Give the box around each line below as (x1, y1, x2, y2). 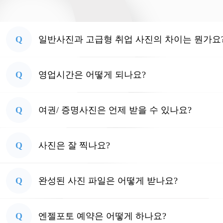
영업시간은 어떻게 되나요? (36, 70, 146, 80)
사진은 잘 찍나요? (36, 140, 110, 150)
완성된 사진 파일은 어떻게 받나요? (36, 176, 178, 186)
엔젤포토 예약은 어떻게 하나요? (36, 211, 166, 221)
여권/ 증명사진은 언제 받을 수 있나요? (36, 105, 192, 115)
